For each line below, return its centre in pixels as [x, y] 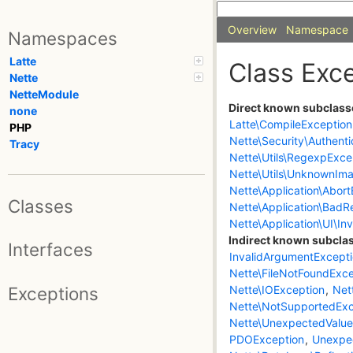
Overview [252, 30]
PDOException [267, 340]
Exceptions [53, 293]
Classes [41, 206]
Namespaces [63, 39]
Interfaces [50, 250]
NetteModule [44, 95]
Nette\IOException [277, 290]
